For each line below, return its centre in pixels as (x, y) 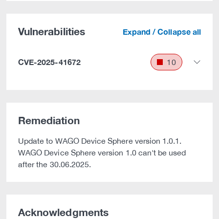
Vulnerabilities (52, 32)
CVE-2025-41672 (49, 62)
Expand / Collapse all (162, 32)
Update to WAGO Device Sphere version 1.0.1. (100, 141)
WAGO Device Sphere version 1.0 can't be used (102, 153)
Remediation (49, 120)
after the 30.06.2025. (55, 164)
